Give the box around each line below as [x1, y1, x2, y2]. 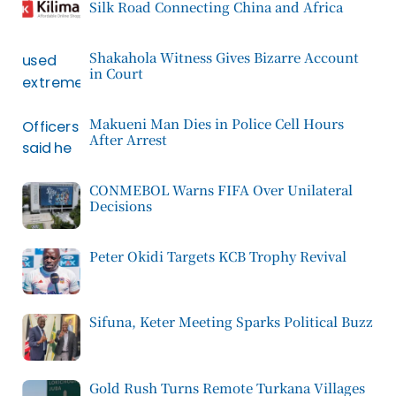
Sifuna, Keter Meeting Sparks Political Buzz [89, 312, 373, 331]
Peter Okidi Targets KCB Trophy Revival [89, 246, 346, 265]
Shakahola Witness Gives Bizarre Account [89, 48, 359, 67]
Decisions [89, 195, 152, 215]
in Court [89, 64, 143, 83]
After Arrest [89, 129, 167, 148]
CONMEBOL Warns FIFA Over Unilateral [89, 179, 353, 199]
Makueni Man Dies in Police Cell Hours [89, 113, 344, 133]
